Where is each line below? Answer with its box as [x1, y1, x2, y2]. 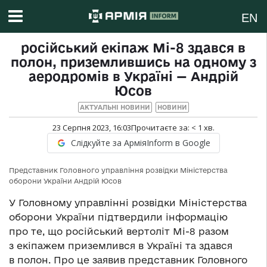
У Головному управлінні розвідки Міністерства [9, 197, 247, 209]
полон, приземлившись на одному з [10, 55, 256, 70]
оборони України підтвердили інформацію [9, 212, 228, 223]
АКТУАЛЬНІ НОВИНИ [79, 104, 150, 111]
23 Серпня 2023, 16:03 [52, 122, 131, 133]
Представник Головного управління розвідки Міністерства [9, 166, 228, 175]
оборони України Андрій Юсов [9, 177, 122, 185]
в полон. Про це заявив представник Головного [9, 254, 247, 266]
